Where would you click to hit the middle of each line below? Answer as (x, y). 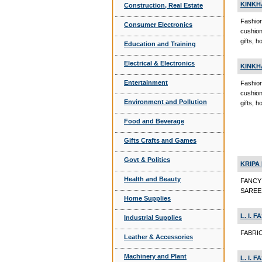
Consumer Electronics (158, 25)
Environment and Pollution (166, 102)
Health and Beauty (152, 179)
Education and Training (160, 44)
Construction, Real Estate (163, 5)
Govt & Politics (147, 160)
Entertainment (146, 82)
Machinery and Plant (155, 256)
